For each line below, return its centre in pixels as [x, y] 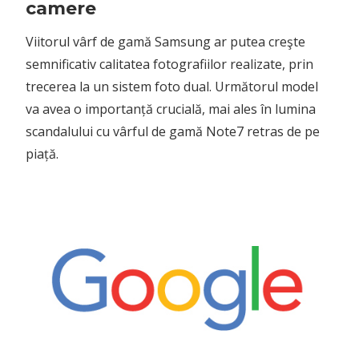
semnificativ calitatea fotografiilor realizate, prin [169, 64]
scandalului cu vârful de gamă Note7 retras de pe [173, 131]
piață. [42, 153]
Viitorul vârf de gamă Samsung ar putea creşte [165, 41]
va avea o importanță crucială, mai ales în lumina [171, 109]
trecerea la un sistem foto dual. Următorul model [172, 86]
